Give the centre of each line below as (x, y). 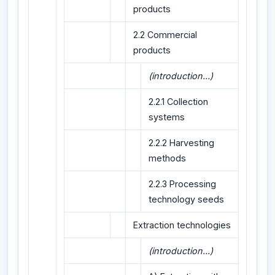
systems (167, 117)
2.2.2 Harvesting (181, 143)
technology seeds (186, 199)
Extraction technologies (182, 225)
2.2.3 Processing (182, 184)
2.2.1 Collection (178, 102)
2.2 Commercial (165, 35)
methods (167, 158)
